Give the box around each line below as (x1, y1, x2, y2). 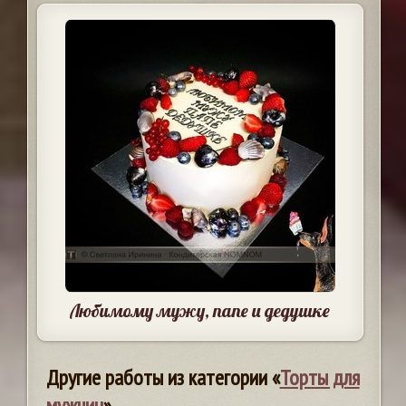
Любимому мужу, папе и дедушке (70, 299, 331, 322)
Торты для (279, 363, 360, 391)
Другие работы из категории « (45, 363, 280, 391)
